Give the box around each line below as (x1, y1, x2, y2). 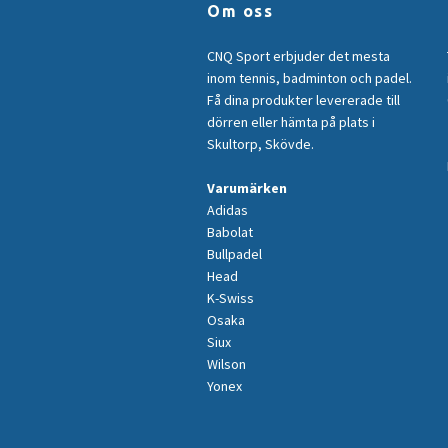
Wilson (207, 355, 246, 374)
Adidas (207, 201, 248, 220)
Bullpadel (207, 245, 262, 264)
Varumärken (207, 179, 287, 198)
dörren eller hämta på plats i (207, 113, 375, 132)
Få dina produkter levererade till (207, 91, 400, 110)
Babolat (207, 223, 253, 242)
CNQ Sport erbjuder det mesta (207, 47, 390, 66)
